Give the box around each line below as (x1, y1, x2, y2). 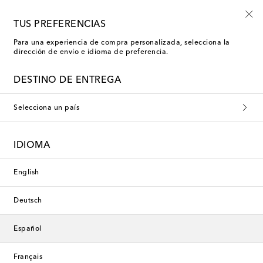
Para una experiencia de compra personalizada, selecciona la (14, 39, 230, 46)
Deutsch (14, 197, 42, 204)
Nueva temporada (14, 57, 78, 64)
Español (14, 225, 42, 232)
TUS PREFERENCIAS (14, 20, 106, 29)
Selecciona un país (14, 104, 79, 112)
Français (14, 254, 42, 261)
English (14, 169, 39, 176)
